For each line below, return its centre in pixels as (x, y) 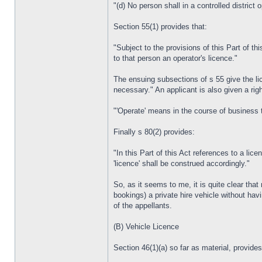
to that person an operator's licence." (175, 58)
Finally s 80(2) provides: (154, 132)
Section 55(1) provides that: (160, 27)
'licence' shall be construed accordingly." (182, 163)
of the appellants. (143, 206)
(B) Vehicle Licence (146, 227)
